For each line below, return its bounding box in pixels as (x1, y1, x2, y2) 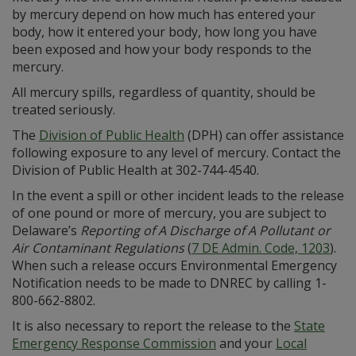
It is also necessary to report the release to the (12, 317, 294, 335)
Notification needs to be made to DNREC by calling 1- (12, 274, 327, 292)
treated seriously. (12, 101, 115, 119)
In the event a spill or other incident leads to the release (12, 187, 344, 205)
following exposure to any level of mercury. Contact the (12, 144, 341, 162)
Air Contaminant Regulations (12, 239, 184, 257)
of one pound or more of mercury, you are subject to (12, 204, 327, 222)
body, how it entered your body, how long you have (12, 23, 317, 41)
